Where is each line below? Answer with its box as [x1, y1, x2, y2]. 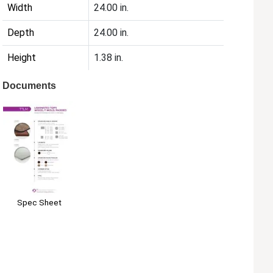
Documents [2, 80, 57, 91]
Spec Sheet [16, 197, 62, 207]
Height [7, 52, 37, 64]
